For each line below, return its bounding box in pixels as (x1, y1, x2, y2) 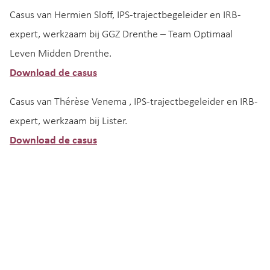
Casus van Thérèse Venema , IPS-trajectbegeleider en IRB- (10, 96, 258, 108)
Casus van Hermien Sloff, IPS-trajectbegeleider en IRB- (10, 9, 241, 21)
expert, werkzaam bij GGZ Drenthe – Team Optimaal (10, 28, 233, 40)
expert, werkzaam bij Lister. (10, 115, 127, 127)
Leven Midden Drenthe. (10, 48, 111, 60)
